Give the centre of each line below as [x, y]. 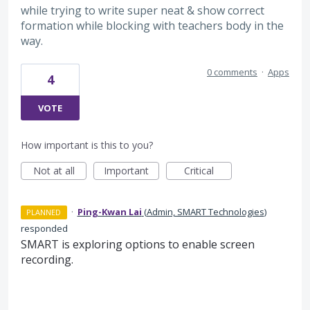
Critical [199, 171]
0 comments [232, 72]
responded [44, 229]
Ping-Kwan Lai [109, 212]
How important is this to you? [87, 145]
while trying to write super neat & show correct [143, 10]
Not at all [54, 171]
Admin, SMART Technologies [205, 212]
